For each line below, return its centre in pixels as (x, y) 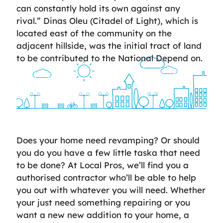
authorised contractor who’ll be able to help (106, 177)
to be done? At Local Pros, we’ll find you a (103, 165)
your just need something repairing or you (103, 202)
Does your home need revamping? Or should (108, 140)
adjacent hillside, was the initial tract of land (109, 46)
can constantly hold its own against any (98, 8)
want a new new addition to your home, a (103, 215)
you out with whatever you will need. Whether (111, 190)
